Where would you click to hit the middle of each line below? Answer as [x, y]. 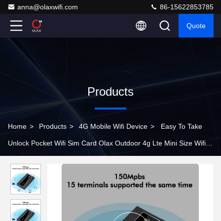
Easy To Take [182, 126]
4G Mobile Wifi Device [113, 126]
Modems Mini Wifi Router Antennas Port [70, 160]
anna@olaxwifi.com [48, 7]
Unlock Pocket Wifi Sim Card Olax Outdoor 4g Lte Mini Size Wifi [107, 143]
